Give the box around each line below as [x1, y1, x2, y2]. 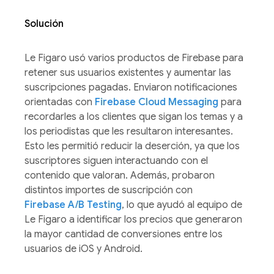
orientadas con [24, 95, 95, 108]
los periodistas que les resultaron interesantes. [24, 125, 233, 138]
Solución [24, 17, 64, 30]
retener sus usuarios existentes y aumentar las [24, 66, 231, 79]
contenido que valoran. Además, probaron [24, 169, 215, 182]
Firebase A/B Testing [24, 198, 122, 211]
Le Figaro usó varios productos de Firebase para [24, 51, 243, 64]
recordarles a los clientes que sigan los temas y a [24, 110, 243, 123]
